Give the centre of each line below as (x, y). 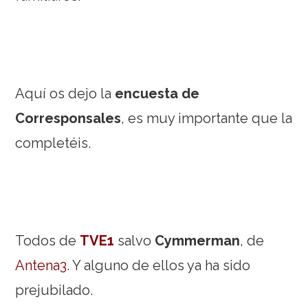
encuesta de (157, 94)
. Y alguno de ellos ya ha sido (159, 266)
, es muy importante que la (207, 119)
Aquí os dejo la (65, 94)
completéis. (53, 143)
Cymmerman (198, 241)
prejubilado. (54, 290)
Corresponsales (68, 119)
